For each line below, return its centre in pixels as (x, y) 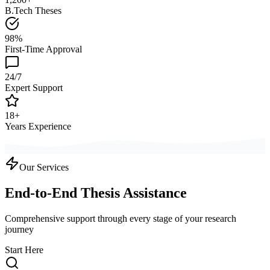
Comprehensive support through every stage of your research (121, 218)
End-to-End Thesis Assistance (96, 193)
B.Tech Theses (33, 10)
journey (19, 229)
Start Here (24, 250)
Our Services (44, 167)
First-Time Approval (43, 49)
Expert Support (34, 87)
